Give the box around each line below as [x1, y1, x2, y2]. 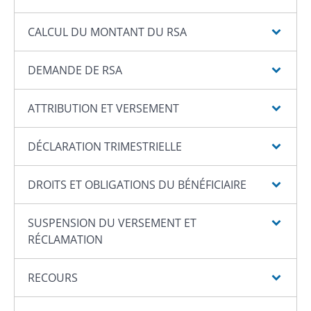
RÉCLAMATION [28, 231, 103, 247]
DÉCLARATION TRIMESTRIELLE [28, 138, 183, 154]
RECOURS [28, 269, 78, 285]
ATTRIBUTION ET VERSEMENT [28, 100, 180, 116]
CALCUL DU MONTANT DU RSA [28, 24, 187, 40]
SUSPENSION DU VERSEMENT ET [28, 215, 197, 230]
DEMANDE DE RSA [28, 62, 123, 78]
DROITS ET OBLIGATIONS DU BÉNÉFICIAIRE [28, 176, 247, 192]
